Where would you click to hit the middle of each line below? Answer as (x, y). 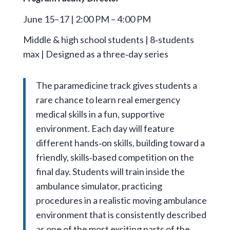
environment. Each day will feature (105, 129)
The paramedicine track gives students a (116, 85)
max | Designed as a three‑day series (95, 54)
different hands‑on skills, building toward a (120, 143)
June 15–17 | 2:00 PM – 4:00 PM (87, 19)
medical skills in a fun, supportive (100, 114)
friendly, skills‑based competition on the (115, 157)
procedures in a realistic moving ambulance (121, 200)
